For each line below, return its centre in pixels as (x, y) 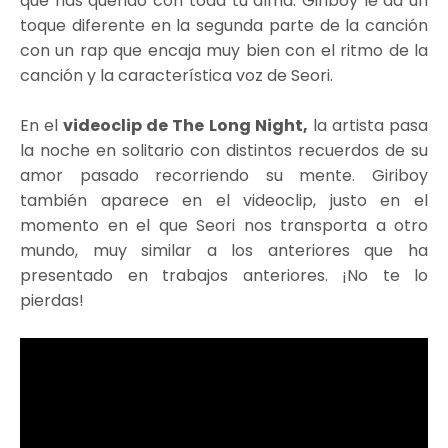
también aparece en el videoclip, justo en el (224, 201)
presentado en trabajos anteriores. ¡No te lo (224, 276)
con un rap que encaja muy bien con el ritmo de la (224, 51)
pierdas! (54, 301)
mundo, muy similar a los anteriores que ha (224, 251)
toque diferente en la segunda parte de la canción (224, 26)
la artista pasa (368, 126)
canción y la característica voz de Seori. (178, 76)
